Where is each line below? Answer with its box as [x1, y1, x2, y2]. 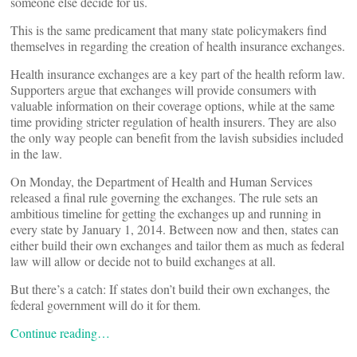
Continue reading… [10, 324, 110, 341]
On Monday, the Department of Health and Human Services [10, 173, 312, 190]
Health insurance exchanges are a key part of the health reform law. [10, 65, 345, 82]
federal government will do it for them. [10, 296, 201, 313]
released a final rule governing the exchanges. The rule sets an [10, 189, 318, 206]
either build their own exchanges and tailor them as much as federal [10, 237, 344, 253]
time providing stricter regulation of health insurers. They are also [10, 113, 336, 130]
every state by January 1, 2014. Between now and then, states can [10, 221, 339, 237]
